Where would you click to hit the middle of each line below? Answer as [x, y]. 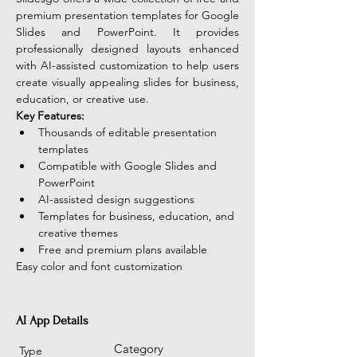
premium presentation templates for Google [127, 15]
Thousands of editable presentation [129, 132]
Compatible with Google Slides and [129, 166]
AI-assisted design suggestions [116, 199]
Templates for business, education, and [138, 216]
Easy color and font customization [99, 266]
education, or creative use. [82, 99]
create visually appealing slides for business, [127, 82]
